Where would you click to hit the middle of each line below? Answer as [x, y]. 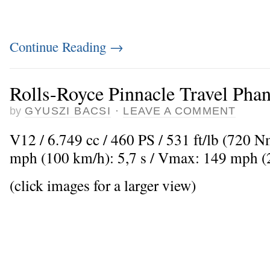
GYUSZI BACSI [68, 111]
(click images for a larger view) [103, 185]
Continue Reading [60, 46]
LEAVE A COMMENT [179, 111]
